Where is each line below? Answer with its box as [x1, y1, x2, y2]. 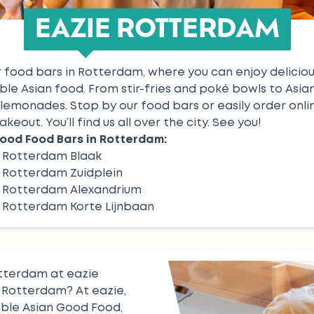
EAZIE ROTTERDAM [34, 18, 280, 43]
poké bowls [199, 84, 266, 95]
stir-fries [121, 84, 171, 95]
